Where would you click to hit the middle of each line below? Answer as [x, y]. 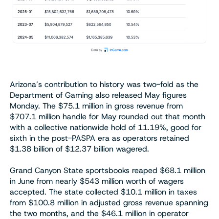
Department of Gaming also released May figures [98, 95]
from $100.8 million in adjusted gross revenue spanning [109, 203]
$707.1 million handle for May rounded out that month [108, 117]
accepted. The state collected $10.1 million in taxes [103, 192]
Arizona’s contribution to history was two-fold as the [104, 85]
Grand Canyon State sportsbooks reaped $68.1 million [108, 171]
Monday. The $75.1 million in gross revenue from [96, 106]
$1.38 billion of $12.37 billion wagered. [79, 149]
